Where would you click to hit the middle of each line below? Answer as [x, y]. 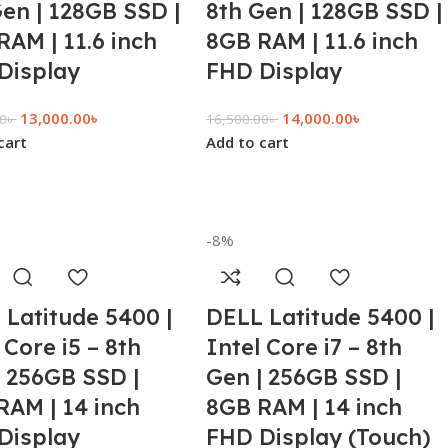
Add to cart [248, 142]
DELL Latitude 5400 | [320, 317]
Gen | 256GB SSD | [304, 377]
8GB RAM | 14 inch [304, 407]
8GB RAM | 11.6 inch [312, 41]
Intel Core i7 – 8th [304, 347]
